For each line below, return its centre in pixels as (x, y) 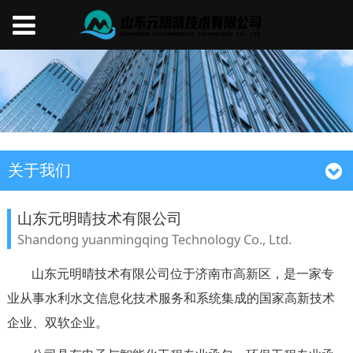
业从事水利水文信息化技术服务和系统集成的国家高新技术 (171, 297)
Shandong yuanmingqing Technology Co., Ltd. (154, 240)
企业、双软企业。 (57, 322)
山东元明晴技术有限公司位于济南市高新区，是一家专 (183, 273)
